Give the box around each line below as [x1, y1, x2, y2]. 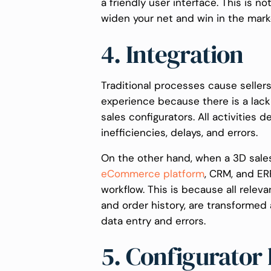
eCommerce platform [101, 166, 204, 180]
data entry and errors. [101, 214, 209, 227]
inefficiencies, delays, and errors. [101, 125, 261, 139]
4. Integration [101, 37, 244, 72]
